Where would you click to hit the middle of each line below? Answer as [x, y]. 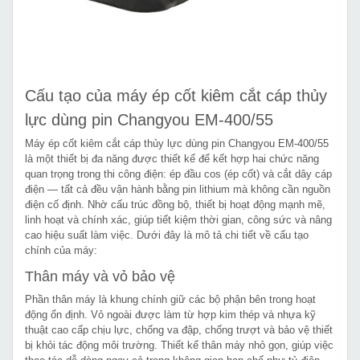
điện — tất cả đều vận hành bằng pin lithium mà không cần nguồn [178, 189]
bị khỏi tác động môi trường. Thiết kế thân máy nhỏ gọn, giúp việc [179, 345]
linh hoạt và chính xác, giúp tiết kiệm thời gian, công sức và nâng [178, 219]
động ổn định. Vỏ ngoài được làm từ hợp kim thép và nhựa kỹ [170, 314]
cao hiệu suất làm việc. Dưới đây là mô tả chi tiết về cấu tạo [167, 235]
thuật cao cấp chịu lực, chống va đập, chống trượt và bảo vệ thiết [179, 329]
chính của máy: [61, 250]
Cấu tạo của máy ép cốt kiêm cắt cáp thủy [176, 95]
